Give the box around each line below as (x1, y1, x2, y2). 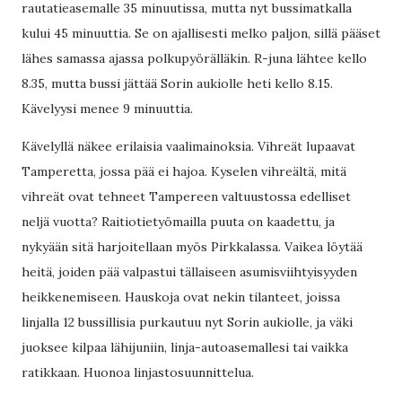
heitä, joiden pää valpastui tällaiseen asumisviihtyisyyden (22, 264, 357, 280)
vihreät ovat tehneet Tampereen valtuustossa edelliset (22, 188, 351, 205)
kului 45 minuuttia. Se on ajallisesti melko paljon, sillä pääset (22, 25, 380, 41)
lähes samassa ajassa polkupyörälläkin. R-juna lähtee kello (22, 50, 367, 66)
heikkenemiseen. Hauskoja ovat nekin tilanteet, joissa (22, 289, 340, 305)
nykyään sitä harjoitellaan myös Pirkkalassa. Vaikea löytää (22, 239, 363, 255)
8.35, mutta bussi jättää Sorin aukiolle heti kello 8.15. (22, 75, 333, 92)
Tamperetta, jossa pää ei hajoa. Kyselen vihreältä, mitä (22, 163, 346, 179)
